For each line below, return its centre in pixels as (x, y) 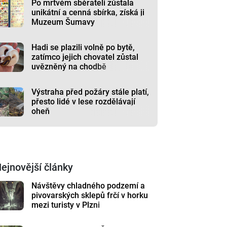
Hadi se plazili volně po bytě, (83, 47)
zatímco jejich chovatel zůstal (85, 57)
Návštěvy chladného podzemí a (88, 186)
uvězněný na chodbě (69, 67)
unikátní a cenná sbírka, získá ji (88, 12)
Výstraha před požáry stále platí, (90, 92)
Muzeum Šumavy (63, 22)
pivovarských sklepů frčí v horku (90, 195)
